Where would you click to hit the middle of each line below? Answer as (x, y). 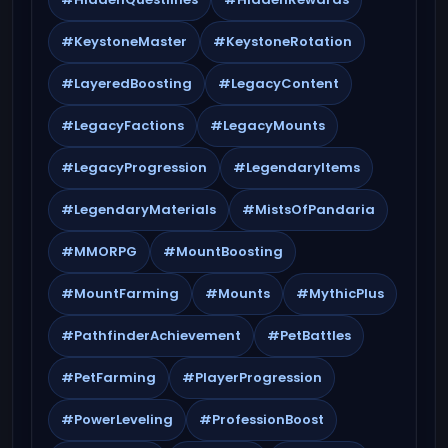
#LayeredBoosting (126, 83)
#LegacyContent (278, 83)
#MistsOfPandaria (308, 209)
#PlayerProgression (252, 377)
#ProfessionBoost (261, 419)
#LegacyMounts (267, 125)
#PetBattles (309, 335)
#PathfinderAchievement (151, 335)
